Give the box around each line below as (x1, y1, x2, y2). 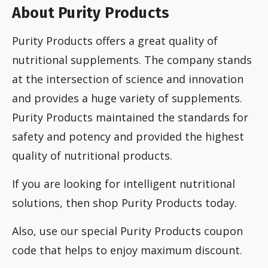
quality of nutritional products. (12, 148, 172, 163)
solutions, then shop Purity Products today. (12, 195, 237, 210)
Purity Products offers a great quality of (12, 33, 218, 48)
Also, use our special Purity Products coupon (12, 223, 243, 238)
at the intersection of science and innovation (12, 71, 243, 86)
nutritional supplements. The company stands (12, 52, 252, 67)
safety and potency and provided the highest (12, 129, 244, 144)
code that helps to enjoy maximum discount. (12, 242, 242, 257)
